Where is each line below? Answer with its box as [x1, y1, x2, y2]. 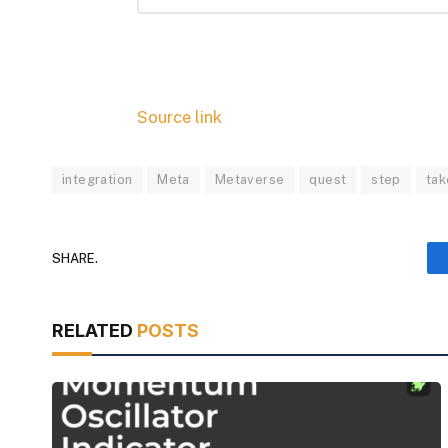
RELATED [52, 320, 137, 342]
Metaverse [214, 172, 285, 188]
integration [62, 172, 133, 188]
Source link [136, 107, 222, 128]
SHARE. [52, 250, 98, 266]
